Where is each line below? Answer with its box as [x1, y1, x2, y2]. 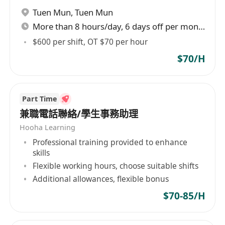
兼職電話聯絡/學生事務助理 [20, 107, 139, 121]
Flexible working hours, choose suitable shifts [33, 160, 199, 171]
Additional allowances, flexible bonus [33, 173, 169, 185]
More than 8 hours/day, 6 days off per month [198, 20, 205, 32]
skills [33, 147, 50, 159]
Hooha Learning [20, 123, 76, 133]
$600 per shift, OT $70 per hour [33, 36, 148, 48]
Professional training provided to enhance [33, 137, 188, 148]
